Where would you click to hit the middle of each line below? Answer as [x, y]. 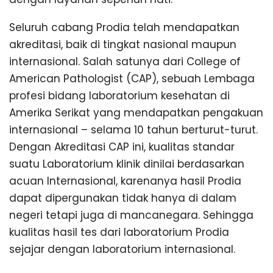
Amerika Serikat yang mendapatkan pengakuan [136, 113]
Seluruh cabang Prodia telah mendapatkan [124, 28]
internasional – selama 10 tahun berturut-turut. [133, 130]
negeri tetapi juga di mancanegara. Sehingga [131, 215]
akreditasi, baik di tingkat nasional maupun [123, 45]
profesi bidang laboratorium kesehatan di [119, 96]
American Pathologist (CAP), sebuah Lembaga [132, 79]
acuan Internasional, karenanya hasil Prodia [125, 181]
